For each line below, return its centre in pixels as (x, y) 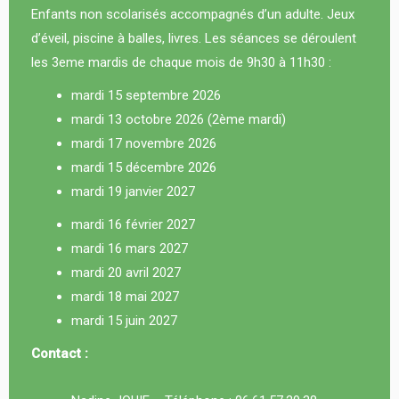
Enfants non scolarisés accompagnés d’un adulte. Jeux (193, 14)
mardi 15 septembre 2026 (146, 95)
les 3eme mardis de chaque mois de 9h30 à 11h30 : (181, 62)
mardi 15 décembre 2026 (144, 167)
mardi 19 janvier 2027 (133, 191)
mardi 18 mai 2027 (125, 297)
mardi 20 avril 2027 (126, 273)
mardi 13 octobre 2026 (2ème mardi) (179, 119)
